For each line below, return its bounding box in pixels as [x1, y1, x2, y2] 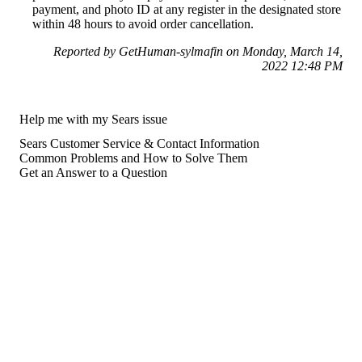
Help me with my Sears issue [19, 112, 167, 126]
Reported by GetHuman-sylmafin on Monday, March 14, [53, 44, 343, 58]
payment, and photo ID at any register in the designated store [32, 2, 341, 16]
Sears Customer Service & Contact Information [19, 136, 259, 150]
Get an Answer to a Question [19, 165, 167, 179]
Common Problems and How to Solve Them [19, 150, 247, 165]
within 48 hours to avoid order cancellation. [32, 16, 254, 31]
